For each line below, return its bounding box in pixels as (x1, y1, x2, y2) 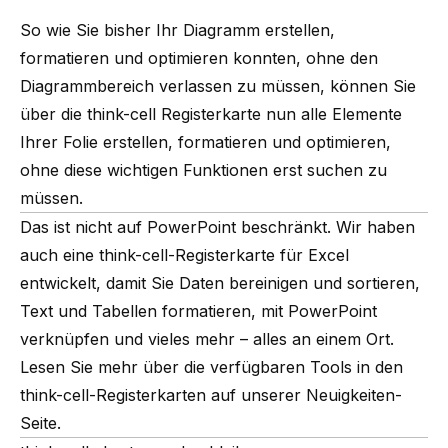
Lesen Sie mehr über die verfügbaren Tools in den (20, 356, 403, 377)
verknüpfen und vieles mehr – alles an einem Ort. (20, 328, 394, 349)
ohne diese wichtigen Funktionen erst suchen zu (20, 159, 387, 180)
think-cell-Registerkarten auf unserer (20, 384, 306, 405)
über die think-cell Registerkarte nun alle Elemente (20, 103, 402, 124)
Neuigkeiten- (306, 384, 402, 405)
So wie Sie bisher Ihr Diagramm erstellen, (20, 19, 335, 40)
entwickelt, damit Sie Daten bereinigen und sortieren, (20, 272, 420, 293)
